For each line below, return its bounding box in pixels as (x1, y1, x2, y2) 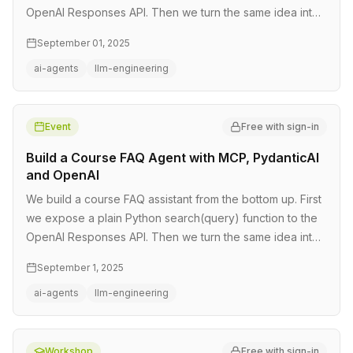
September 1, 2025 (37, 262, 124, 273)
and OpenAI (26, 167, 99, 183)
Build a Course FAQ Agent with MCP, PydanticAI (26, 150, 319, 165)
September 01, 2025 (37, 37, 130, 49)
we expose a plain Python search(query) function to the (26, 211, 318, 225)
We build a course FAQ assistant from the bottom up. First (26, 192, 321, 206)
